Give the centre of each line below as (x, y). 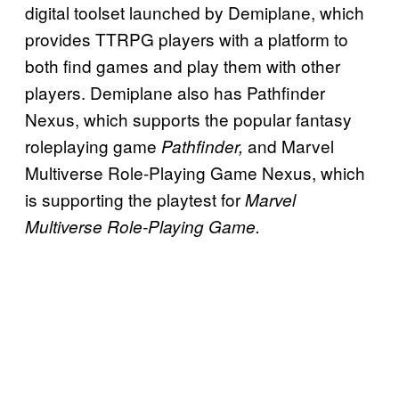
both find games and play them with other (183, 65)
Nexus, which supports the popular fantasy (188, 118)
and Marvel (289, 145)
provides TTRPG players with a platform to (187, 38)
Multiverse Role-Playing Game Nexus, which (195, 172)
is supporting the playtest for (133, 199)
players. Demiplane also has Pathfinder (175, 92)
